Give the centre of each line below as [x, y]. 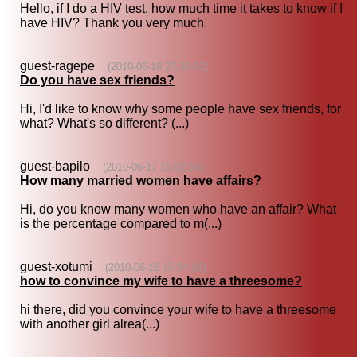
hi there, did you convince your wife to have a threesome [178, 310]
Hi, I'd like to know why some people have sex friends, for [180, 109]
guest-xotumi [63, 267]
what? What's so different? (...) [104, 124]
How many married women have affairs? [141, 181]
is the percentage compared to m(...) [121, 224]
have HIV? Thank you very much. [114, 23]
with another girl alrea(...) [90, 324]
